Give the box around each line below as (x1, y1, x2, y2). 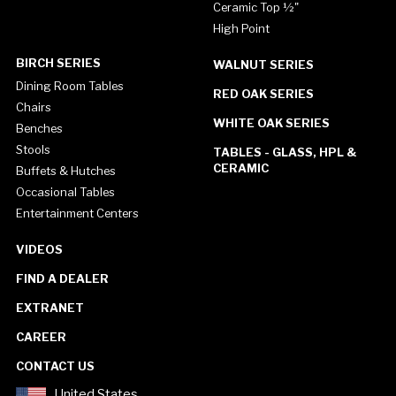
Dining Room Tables (15, 79, 124, 94)
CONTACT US (15, 359, 95, 374)
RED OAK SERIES (212, 87, 314, 102)
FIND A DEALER (15, 271, 109, 286)
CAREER (15, 330, 66, 345)
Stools (15, 142, 50, 157)
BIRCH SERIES (15, 57, 101, 71)
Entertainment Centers (15, 206, 139, 221)
